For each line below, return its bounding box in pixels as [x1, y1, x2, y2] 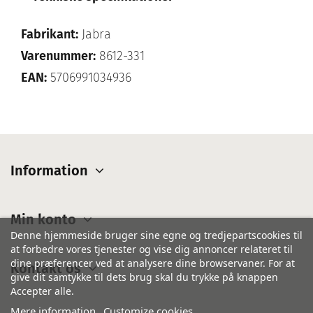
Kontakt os [10, 260, 81, 277]
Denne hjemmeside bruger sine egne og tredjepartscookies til [10, 228, 303, 242]
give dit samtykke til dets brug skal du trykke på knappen [10, 270, 278, 284]
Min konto [10, 211, 76, 228]
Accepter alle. [10, 284, 74, 298]
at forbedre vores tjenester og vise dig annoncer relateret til [10, 242, 293, 256]
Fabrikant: [21, 27, 78, 43]
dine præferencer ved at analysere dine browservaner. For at [10, 256, 295, 270]
